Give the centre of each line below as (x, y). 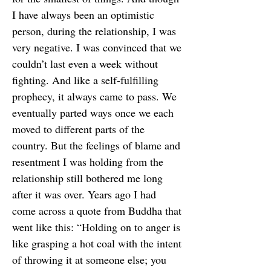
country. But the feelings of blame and (96, 145)
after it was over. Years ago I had (84, 194)
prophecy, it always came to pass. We (94, 96)
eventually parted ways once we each (93, 113)
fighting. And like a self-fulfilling (85, 80)
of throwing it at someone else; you (89, 260)
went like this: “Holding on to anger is (96, 227)
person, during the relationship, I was (94, 31)
